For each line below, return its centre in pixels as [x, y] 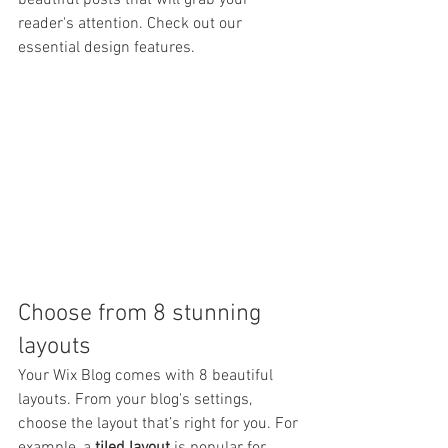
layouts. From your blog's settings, [137, 399]
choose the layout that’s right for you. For [160, 423]
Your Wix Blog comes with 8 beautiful [147, 375]
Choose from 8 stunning [143, 313]
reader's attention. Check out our [132, 24]
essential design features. [108, 48]
